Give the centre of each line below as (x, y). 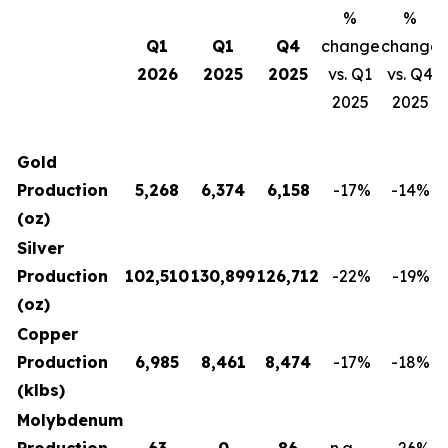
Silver (40, 248)
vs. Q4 (410, 74)
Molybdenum (70, 420)
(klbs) (41, 390)
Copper (47, 334)
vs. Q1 (350, 74)
